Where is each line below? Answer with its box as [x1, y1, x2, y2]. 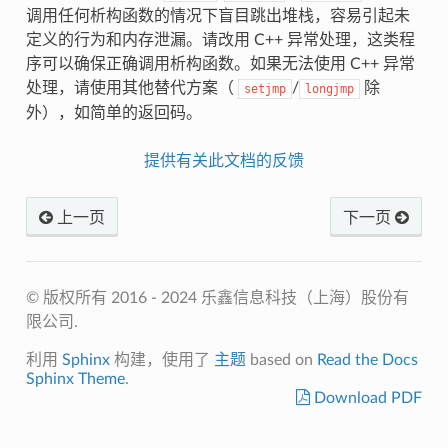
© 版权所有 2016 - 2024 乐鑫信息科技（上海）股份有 [25, 289, 409, 306]
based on [245, 351, 317, 368]
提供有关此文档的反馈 [144, 152, 304, 169]
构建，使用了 [109, 351, 214, 368]
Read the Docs [316, 351, 418, 368]
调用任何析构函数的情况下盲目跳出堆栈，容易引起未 [25, 7, 410, 24]
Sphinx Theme [25, 370, 125, 387]
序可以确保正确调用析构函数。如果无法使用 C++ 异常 [25, 55, 415, 72]
